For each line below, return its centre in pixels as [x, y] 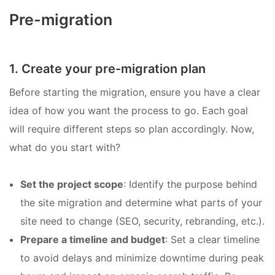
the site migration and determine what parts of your [141, 202]
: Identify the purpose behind [190, 184]
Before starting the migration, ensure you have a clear [135, 92]
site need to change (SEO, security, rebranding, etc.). [142, 221]
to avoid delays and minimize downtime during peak [142, 258]
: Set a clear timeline [212, 239]
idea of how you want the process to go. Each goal [129, 110]
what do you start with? [65, 147]
